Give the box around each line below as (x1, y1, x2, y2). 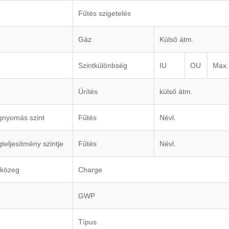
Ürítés (78, 87, 98, 96)
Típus (78, 218, 97, 226)
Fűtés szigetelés (78, 9, 131, 18)
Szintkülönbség (78, 61, 127, 70)
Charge (78, 166, 102, 174)
